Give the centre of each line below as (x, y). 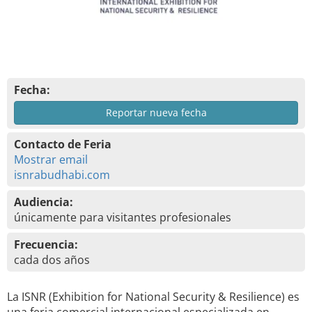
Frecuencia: (46, 244)
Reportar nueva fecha (156, 112)
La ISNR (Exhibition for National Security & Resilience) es (153, 297)
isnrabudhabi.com (62, 175)
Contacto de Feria (63, 144)
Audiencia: (44, 202)
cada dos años (52, 260)
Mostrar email (51, 159)
